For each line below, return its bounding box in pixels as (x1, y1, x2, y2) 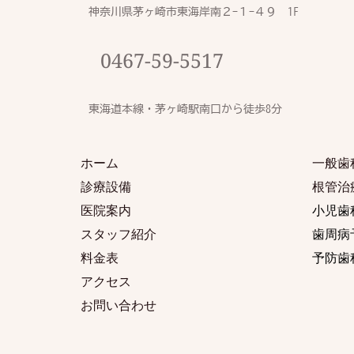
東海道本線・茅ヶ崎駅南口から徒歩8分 (88, 103, 282, 115)
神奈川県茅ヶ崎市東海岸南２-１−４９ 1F (88, 6, 299, 17)
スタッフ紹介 (81, 224, 156, 243)
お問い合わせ (81, 296, 156, 314)
